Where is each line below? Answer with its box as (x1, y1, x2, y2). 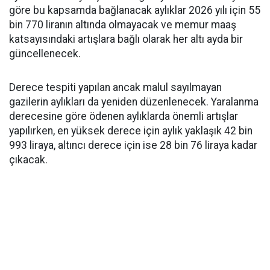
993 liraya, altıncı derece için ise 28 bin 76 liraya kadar (9, 139, 257, 151)
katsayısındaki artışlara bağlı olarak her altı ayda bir (9, 33, 243, 45)
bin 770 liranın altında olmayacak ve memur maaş (9, 19, 236, 31)
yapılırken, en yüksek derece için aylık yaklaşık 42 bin (9, 125, 253, 137)
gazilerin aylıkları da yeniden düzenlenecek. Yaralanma (9, 96, 259, 108)
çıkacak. (9, 154, 48, 166)
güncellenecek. (9, 48, 81, 60)
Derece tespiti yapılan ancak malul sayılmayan (9, 81, 222, 93)
